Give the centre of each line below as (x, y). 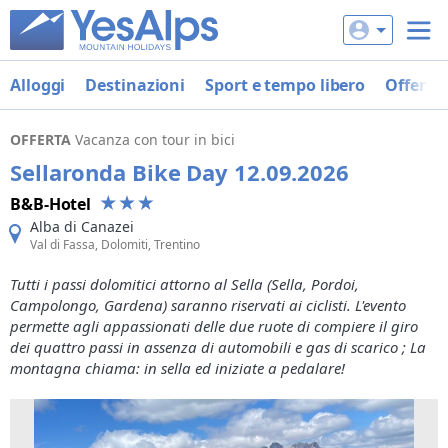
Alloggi (38, 85)
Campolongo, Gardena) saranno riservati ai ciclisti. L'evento (208, 305)
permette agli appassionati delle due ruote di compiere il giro (214, 326)
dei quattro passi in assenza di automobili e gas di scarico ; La (218, 347)
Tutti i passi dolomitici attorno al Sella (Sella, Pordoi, (184, 284)
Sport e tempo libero (285, 85)
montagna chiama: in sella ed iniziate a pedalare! (177, 368)
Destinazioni (135, 85)
